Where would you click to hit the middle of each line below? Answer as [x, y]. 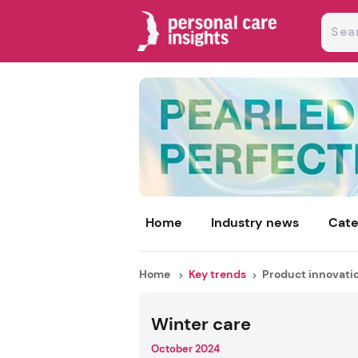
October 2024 [186, 349]
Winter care [201, 325]
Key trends [217, 274]
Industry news [255, 223]
